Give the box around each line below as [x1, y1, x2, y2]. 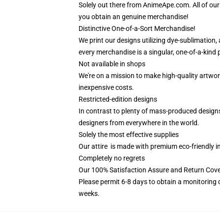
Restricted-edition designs [79, 95, 157, 103]
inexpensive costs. [79, 83, 134, 91]
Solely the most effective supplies [79, 131, 179, 138]
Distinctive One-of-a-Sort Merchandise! [79, 25, 195, 32]
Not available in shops [79, 60, 145, 68]
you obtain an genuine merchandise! [79, 13, 189, 21]
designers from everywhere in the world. [79, 119, 199, 127]
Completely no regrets [79, 154, 145, 162]
